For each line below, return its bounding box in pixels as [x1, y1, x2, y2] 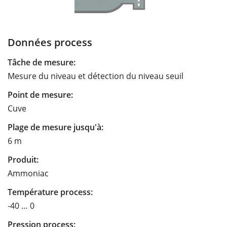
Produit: [8, 154, 39, 165]
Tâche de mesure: [8, 56, 75, 68]
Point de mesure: [8, 89, 73, 100]
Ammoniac [8, 167, 49, 179]
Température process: [8, 186, 93, 198]
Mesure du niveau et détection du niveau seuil [8, 70, 183, 82]
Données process [8, 34, 92, 49]
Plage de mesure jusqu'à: [8, 121, 103, 133]
